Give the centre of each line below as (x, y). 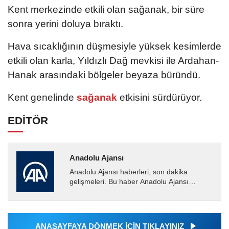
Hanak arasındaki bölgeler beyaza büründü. (104, 75)
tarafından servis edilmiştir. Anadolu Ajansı (138, 192)
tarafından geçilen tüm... (109, 201)
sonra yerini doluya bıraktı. (65, 24)
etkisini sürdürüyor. (161, 97)
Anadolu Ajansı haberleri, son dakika (128, 172)
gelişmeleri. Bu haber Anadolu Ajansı (129, 182)
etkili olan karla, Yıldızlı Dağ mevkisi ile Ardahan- (113, 60)
